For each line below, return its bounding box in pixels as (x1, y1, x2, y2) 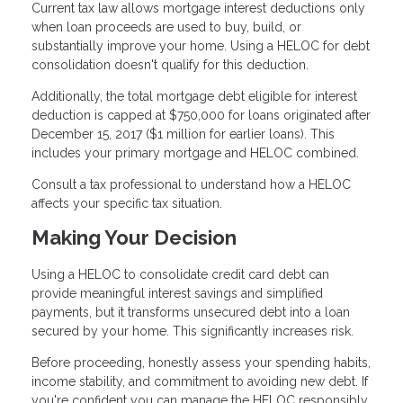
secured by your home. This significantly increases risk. (31, 323, 354, 338)
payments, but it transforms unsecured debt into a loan (31, 304, 350, 319)
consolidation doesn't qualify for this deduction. (31, 58, 309, 73)
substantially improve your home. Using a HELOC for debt (31, 39, 370, 54)
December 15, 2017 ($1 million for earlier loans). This (31, 127, 335, 142)
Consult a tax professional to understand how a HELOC (31, 177, 351, 193)
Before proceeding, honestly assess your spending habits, (31, 354, 371, 370)
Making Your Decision (31, 226, 237, 250)
